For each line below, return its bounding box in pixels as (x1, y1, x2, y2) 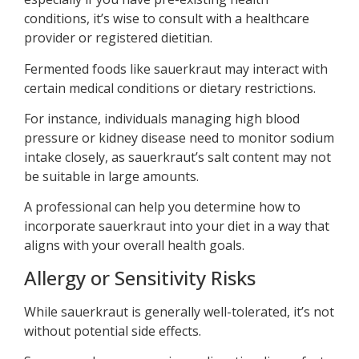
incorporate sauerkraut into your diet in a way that (24, 217, 329, 236)
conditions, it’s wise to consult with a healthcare (24, 10, 309, 28)
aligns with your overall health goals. (24, 236, 244, 255)
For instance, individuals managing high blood (24, 109, 300, 127)
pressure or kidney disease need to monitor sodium (24, 128, 334, 147)
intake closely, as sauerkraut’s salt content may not (24, 147, 331, 166)
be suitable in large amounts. (24, 167, 199, 185)
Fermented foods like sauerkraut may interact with (24, 59, 328, 78)
